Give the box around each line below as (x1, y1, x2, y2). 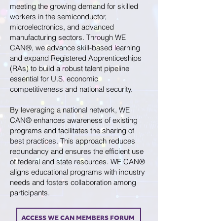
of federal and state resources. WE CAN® (10, 157, 145, 166)
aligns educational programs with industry (10, 167, 145, 177)
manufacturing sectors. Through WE (10, 33, 126, 42)
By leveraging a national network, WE (10, 105, 130, 114)
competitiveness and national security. (10, 84, 135, 94)
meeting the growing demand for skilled (10, 1, 138, 11)
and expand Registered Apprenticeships (10, 53, 142, 63)
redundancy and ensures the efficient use (10, 147, 144, 156)
